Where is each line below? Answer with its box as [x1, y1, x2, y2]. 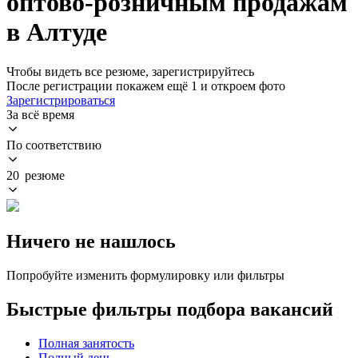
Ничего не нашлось [6, 230, 176, 252]
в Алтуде [6, 18, 107, 47]
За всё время [6, 107, 74, 121]
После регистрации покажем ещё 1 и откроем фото [6, 78, 285, 93]
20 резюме [6, 168, 65, 182]
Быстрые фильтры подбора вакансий [6, 298, 333, 320]
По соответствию [6, 137, 101, 152]
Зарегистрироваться [6, 93, 115, 107]
